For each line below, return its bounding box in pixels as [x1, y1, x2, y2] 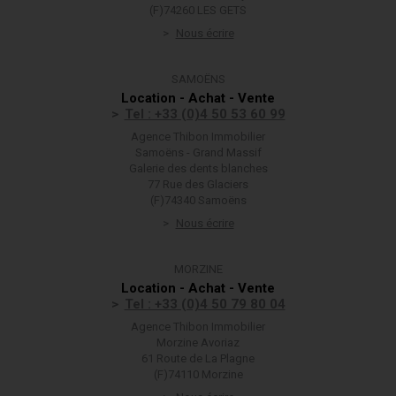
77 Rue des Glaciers [148, 178, 248, 191]
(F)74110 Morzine [153, 368, 243, 381]
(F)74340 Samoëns [149, 194, 247, 207]
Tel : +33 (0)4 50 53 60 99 [124, 106, 286, 122]
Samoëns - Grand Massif [134, 146, 262, 159]
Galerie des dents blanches [128, 162, 268, 175]
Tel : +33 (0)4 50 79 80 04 [124, 296, 286, 312]
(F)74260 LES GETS [149, 4, 247, 17]
